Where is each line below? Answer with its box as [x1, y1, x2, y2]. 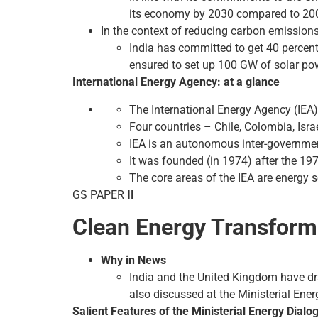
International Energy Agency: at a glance [72, 75, 280, 89]
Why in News [101, 253, 166, 267]
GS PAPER [72, 187, 124, 202]
